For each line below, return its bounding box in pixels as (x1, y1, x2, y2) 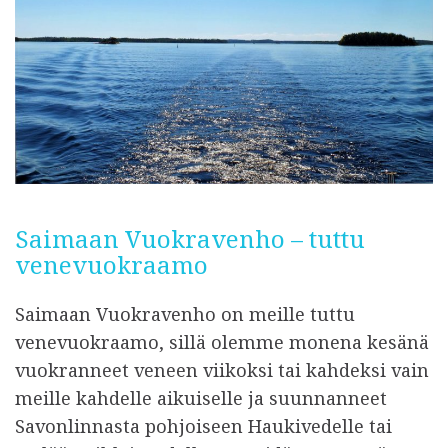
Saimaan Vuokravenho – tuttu (15, 222, 365, 256)
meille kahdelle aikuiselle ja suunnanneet (15, 386, 387, 411)
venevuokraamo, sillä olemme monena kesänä (15, 330, 429, 355)
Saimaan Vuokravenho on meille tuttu (15, 302, 355, 327)
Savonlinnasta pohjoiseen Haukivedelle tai (15, 414, 392, 439)
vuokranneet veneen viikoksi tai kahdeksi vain (15, 358, 429, 383)
